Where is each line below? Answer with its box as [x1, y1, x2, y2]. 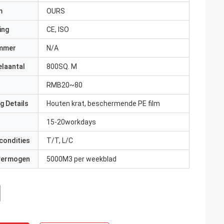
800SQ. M [46, 62, 77, 70]
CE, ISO [46, 25, 69, 33]
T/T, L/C [46, 136, 73, 144]
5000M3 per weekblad [46, 155, 116, 163]
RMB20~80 [46, 81, 82, 89]
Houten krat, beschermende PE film [46, 99, 160, 107]
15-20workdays [46, 118, 96, 126]
